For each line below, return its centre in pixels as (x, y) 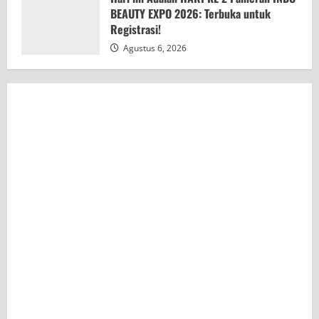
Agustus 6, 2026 (154, 48)
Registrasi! (136, 29)
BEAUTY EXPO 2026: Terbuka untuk (190, 13)
